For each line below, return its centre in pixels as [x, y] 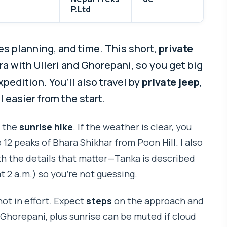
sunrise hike [46, 127]
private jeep [171, 82]
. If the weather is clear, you [132, 127]
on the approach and [158, 200]
